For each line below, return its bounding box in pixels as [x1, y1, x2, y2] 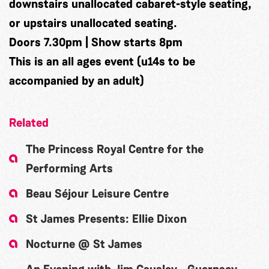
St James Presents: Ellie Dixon [26, 211, 187, 226]
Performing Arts [26, 160, 113, 176]
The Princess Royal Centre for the [26, 141, 204, 157]
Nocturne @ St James [26, 236, 142, 252]
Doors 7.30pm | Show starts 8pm [9, 34, 183, 50]
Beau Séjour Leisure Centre [26, 186, 169, 201]
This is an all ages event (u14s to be [9, 53, 195, 69]
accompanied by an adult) [9, 73, 144, 88]
